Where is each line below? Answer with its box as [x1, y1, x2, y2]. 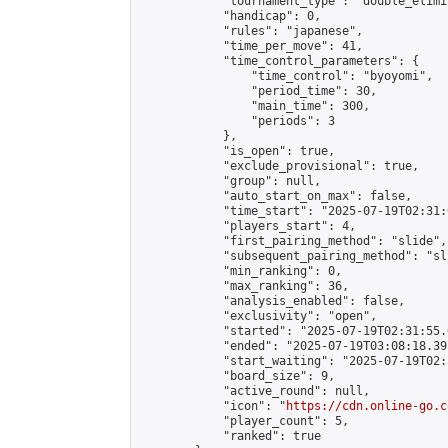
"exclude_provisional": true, [139, 159, 419, 173]
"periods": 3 [139, 114, 335, 128]
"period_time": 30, [139, 84, 377, 98]
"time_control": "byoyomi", [139, 69, 433, 83]
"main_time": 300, [139, 99, 370, 113]
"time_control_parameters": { [139, 54, 419, 68]
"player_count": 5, [139, 414, 349, 428]
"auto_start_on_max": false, [139, 189, 412, 203]
